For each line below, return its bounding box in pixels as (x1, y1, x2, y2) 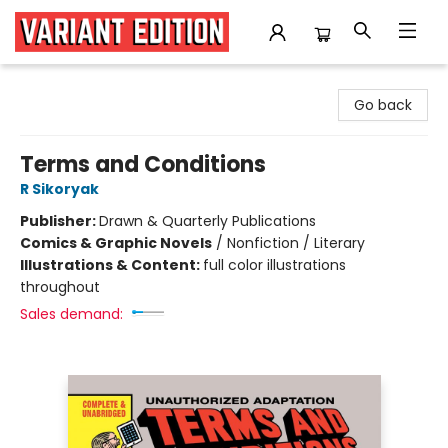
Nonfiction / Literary (227, 233, 365, 253)
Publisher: (20, 211, 99, 231)
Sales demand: (20, 304, 123, 324)
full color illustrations (203, 255, 346, 275)
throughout (20, 277, 100, 297)
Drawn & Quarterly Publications (99, 211, 316, 231)
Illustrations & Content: (20, 255, 203, 275)
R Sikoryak (20, 179, 99, 199)
